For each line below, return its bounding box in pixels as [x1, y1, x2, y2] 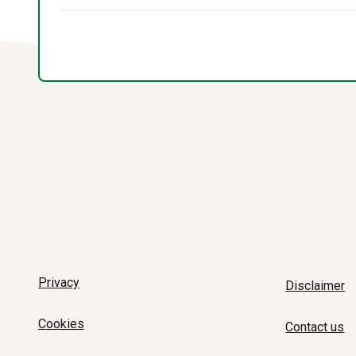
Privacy [38, 275, 79, 290]
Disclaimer [285, 278, 346, 293]
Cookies [38, 316, 84, 331]
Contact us [285, 319, 345, 335]
